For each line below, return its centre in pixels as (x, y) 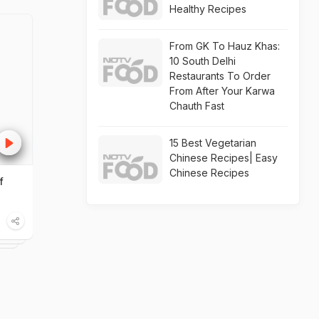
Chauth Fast (197, 106)
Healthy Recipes (208, 9)
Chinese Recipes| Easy (224, 158)
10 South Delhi (203, 61)
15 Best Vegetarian (213, 143)
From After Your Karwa (222, 91)
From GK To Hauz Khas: (225, 46)
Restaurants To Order (220, 76)
